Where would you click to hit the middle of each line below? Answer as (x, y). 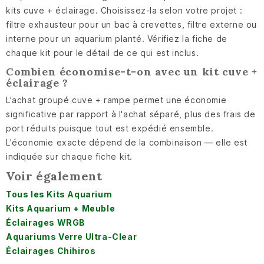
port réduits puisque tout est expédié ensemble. (110, 128)
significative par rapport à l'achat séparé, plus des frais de (131, 114)
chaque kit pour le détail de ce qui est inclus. (103, 53)
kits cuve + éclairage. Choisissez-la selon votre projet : (124, 11)
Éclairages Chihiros (51, 251)
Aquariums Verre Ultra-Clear (72, 237)
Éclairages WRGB (46, 223)
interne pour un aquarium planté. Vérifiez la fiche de (117, 39)
